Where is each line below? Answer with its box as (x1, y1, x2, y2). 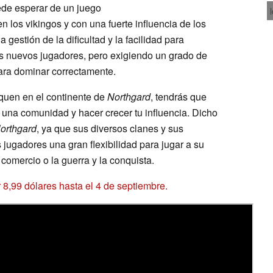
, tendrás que (151, 89, 207, 104)
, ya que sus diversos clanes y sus (37, 121, 183, 135)
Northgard (107, 89, 151, 104)
